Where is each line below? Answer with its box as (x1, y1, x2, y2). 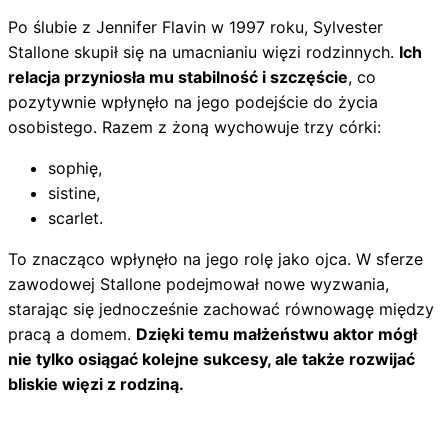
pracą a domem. (8, 323, 136, 344)
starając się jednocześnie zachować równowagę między (8, 298, 434, 319)
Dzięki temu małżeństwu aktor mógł (136, 323, 417, 344)
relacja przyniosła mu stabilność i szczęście (8, 66, 348, 87)
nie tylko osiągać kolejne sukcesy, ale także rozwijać (8, 348, 415, 369)
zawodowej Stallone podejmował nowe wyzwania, (8, 273, 389, 294)
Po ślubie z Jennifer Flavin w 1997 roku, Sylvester (8, 16, 383, 37)
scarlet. (48, 207, 103, 228)
